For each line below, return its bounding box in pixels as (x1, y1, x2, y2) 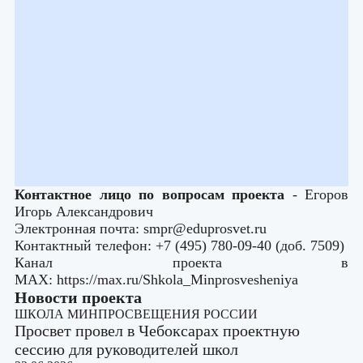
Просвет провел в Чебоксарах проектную (15, 322, 300, 340)
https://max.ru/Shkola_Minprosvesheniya (57, 271, 298, 288)
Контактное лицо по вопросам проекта (15, 186, 284, 203)
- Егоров (284, 186, 348, 203)
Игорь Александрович (15, 203, 157, 220)
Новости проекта (15, 288, 142, 306)
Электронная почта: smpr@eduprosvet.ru (15, 220, 267, 237)
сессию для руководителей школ (15, 340, 238, 358)
